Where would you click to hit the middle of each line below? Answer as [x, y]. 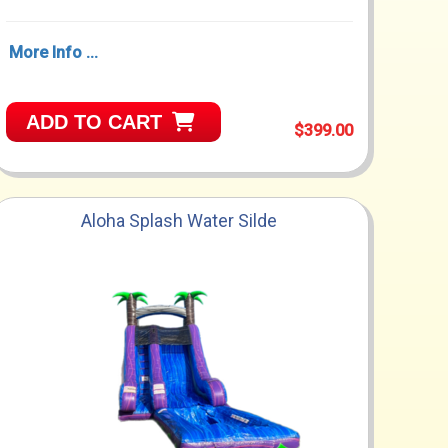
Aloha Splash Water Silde [179, 221]
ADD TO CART [93, 122]
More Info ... [53, 53]
